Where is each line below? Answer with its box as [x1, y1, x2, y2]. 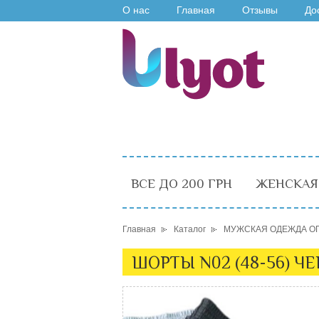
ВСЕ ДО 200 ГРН [131, 177, 232, 191]
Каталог [174, 224, 206, 234]
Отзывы [242, 4, 278, 16]
